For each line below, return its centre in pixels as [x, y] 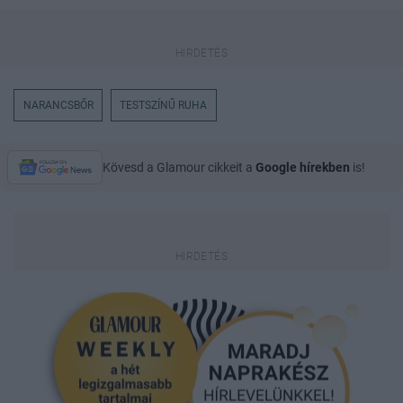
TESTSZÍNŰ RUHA [164, 106]
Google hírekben [303, 168]
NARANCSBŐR [58, 106]
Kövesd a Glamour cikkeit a [179, 168]
